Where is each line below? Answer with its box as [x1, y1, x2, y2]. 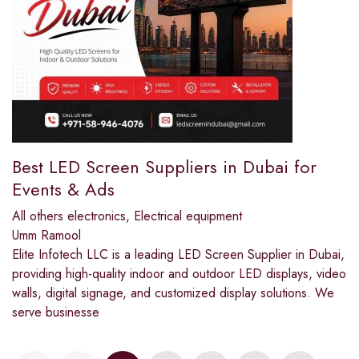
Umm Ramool [12, 226, 81, 245]
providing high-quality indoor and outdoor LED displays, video [12, 264, 346, 284]
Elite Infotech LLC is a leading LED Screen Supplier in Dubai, [12, 245, 345, 264]
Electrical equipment [134, 207, 242, 226]
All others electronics [12, 207, 126, 226]
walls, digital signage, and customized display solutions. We [12, 284, 334, 303]
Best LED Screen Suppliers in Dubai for [12, 154, 317, 180]
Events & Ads [12, 176, 115, 203]
